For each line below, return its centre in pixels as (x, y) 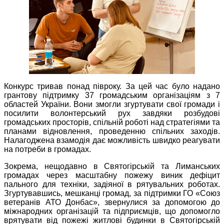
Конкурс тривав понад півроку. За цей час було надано (112, 86)
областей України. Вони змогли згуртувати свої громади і (112, 104)
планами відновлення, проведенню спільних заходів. (112, 131)
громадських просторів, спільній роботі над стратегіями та (112, 122)
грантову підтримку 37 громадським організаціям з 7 (112, 95)
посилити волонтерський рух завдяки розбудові (112, 113)
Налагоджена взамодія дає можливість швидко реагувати (112, 140)
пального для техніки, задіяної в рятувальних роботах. (112, 184)
